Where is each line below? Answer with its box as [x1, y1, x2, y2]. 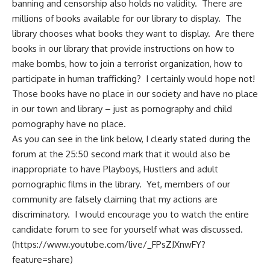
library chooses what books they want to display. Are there [12, 28, 254, 40]
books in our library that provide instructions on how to [12, 43, 234, 55]
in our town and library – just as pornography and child [12, 103, 232, 115]
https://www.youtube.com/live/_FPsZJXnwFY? [15, 239, 206, 251]
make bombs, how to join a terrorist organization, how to [12, 58, 243, 70]
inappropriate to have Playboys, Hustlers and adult [12, 163, 218, 175]
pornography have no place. [12, 118, 126, 130]
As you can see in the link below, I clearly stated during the [12, 133, 251, 145]
